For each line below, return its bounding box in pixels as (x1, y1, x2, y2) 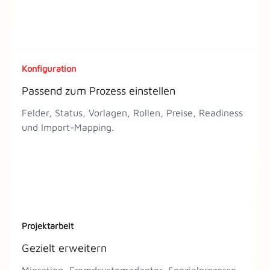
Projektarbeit (22, 220, 74, 231)
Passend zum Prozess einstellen (22, 83, 175, 97)
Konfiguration (22, 63, 76, 74)
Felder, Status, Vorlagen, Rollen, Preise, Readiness (22, 107, 243, 118)
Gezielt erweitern (22, 240, 107, 254)
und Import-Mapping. (22, 121, 114, 133)
